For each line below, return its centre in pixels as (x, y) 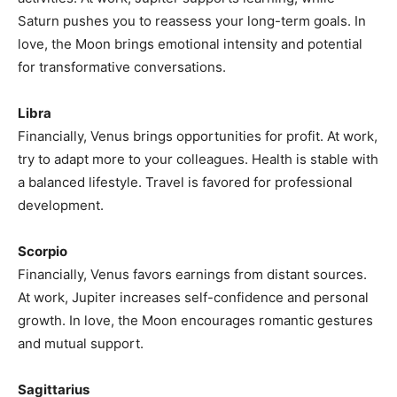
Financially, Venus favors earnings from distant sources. (192, 275)
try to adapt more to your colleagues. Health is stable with (198, 160)
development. (61, 206)
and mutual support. (81, 344)
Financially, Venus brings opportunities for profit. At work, (198, 136)
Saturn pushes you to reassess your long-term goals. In (192, 21)
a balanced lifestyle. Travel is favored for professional (185, 183)
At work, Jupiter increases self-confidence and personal (193, 298)
